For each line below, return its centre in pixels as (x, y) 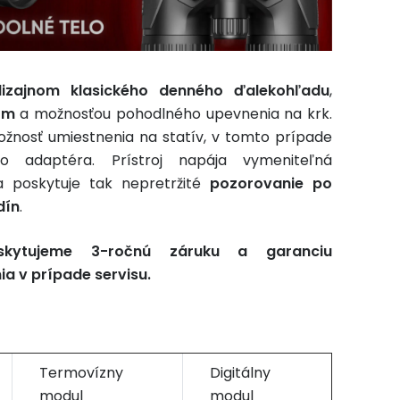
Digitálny (240, 373)
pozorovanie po (267, 184)
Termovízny (81, 373)
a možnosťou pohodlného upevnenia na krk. (174, 114)
